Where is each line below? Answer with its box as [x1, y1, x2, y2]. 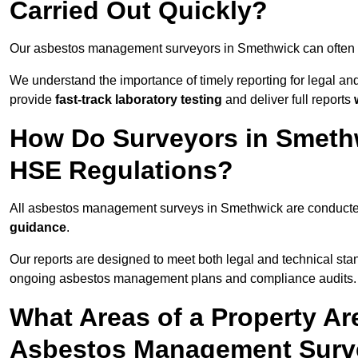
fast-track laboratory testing [55, 93, 222, 107]
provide [10, 93, 55, 107]
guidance [10, 221, 66, 235]
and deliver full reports [222, 93, 354, 107]
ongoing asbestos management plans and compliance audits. [10, 272, 356, 286]
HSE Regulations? [10, 156, 233, 185]
